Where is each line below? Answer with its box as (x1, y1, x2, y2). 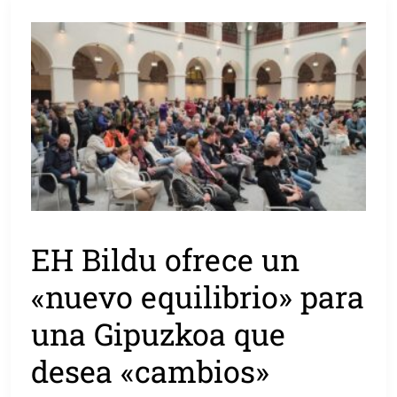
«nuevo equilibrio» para (31, 276, 365, 317)
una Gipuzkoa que (31, 314, 286, 354)
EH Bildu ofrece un (31, 239, 300, 280)
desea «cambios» (31, 351, 270, 392)
